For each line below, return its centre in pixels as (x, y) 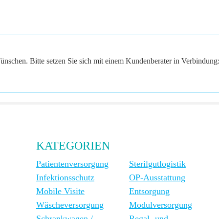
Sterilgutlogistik (157, 164)
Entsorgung (149, 191)
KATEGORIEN (73, 145)
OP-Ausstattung (157, 177)
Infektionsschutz (65, 177)
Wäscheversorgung (70, 205)
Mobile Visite (60, 191)
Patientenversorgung (72, 164)
